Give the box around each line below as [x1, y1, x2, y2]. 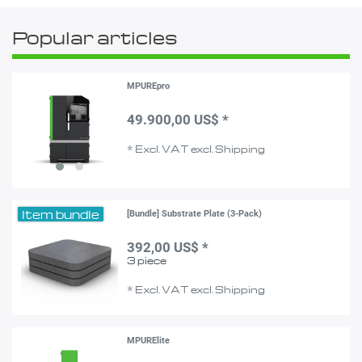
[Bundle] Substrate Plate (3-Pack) [127, 208, 263, 219]
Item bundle [22, 206, 100, 221]
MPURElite [127, 335, 170, 347]
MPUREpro [127, 81, 170, 92]
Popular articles [12, 25, 178, 48]
